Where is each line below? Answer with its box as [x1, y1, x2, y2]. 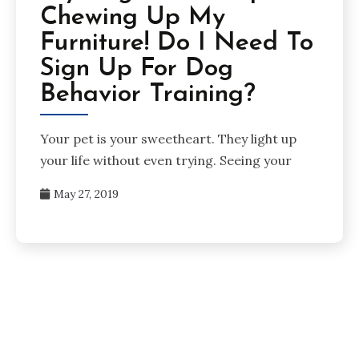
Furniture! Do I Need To [40, 30, 313, 57]
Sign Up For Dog [40, 56, 233, 83]
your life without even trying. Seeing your [40, 151, 292, 168]
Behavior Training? [40, 82, 256, 108]
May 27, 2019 [54, 186, 119, 201]
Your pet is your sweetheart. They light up [40, 130, 296, 147]
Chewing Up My [40, 5, 225, 31]
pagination [11, 315, 143, 341]
